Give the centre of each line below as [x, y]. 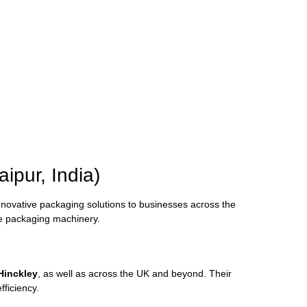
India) [76, 175]
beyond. [190, 273]
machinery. [76, 219]
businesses [165, 205]
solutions [108, 205]
